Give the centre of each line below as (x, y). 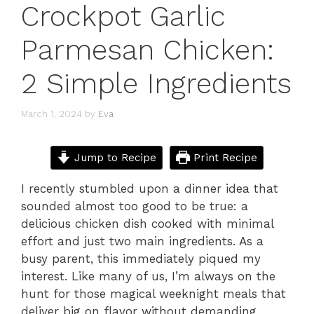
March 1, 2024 (52, 114)
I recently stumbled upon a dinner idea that (150, 188)
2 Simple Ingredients (156, 84)
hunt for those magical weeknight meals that (153, 293)
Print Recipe (223, 157)
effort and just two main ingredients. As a (142, 241)
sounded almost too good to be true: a (135, 206)
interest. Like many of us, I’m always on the (148, 276)
